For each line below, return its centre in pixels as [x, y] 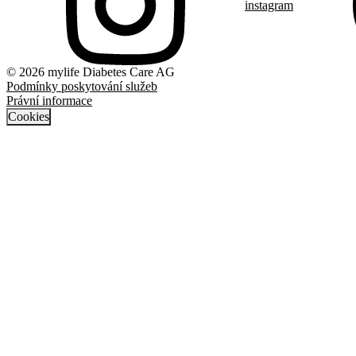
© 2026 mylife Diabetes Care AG [91, 72]
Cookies [29, 116]
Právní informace [49, 100]
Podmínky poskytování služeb [82, 86]
